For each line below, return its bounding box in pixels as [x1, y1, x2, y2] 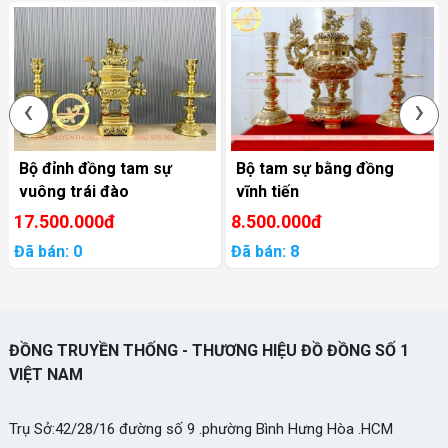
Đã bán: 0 [13, 241, 82, 261]
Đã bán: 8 [231, 241, 300, 261]
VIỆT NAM [8, 364, 83, 384]
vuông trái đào [18, 181, 129, 201]
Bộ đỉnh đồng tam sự [18, 158, 172, 178]
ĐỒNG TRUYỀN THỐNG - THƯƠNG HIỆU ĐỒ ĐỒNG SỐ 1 [8, 340, 409, 360]
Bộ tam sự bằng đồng [236, 158, 395, 178]
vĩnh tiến [236, 181, 300, 201]
